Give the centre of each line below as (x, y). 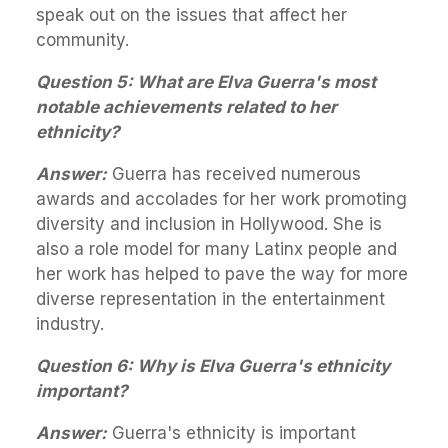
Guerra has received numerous (234, 173)
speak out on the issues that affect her (191, 14)
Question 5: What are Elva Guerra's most (206, 81)
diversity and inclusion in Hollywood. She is (209, 223)
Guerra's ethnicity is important (231, 432)
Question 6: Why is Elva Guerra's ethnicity (213, 365)
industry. (70, 323)
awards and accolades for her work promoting (221, 198)
